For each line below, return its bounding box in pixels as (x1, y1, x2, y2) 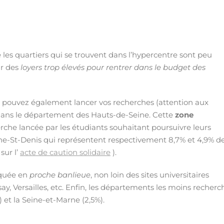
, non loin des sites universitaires (90, 170, 209, 179)
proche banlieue (29, 170, 90, 179)
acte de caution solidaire (20, 147, 110, 157)
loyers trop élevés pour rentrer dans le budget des (20, 62, 205, 72)
